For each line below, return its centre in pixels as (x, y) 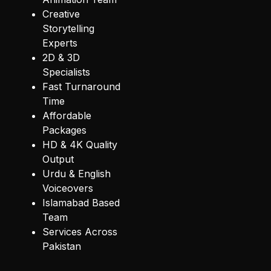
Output (58, 159)
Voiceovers (68, 188)
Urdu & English (77, 174)
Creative (61, 14)
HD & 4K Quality (80, 145)
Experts (60, 43)
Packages (64, 130)
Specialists (66, 72)
